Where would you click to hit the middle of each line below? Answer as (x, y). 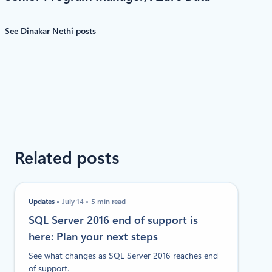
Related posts (67, 158)
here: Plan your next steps (95, 237)
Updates (43, 202)
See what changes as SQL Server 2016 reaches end (124, 256)
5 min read (109, 202)
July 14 (74, 202)
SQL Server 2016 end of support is (114, 220)
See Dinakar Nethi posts (50, 31)
